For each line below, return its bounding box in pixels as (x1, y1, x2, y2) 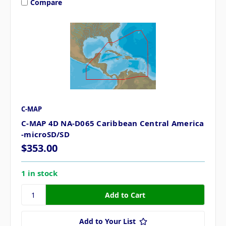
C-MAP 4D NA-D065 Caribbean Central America (21, 118, 204, 129)
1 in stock (21, 168, 58, 179)
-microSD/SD (21, 129, 70, 140)
